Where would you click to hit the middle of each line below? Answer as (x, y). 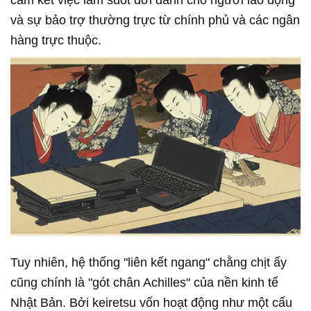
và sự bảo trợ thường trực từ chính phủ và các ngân (155, 20)
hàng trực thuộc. (56, 40)
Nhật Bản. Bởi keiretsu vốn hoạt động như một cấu (151, 302)
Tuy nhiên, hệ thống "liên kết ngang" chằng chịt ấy (149, 262)
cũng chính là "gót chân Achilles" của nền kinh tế (144, 282)
